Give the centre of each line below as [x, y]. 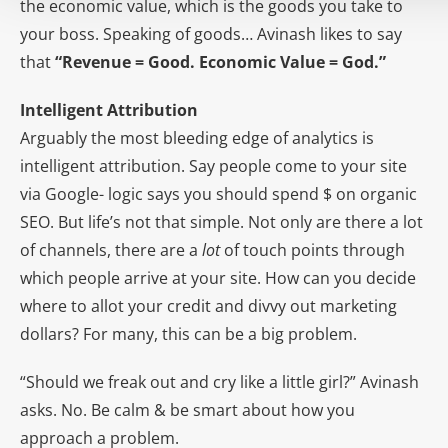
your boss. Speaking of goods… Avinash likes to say [211, 34]
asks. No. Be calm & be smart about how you [187, 410]
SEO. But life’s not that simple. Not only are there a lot [221, 222]
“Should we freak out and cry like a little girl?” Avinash [219, 382]
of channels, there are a [111, 250]
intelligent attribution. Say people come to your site [213, 166]
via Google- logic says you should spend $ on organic [218, 194]
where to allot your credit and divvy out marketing [208, 306]
